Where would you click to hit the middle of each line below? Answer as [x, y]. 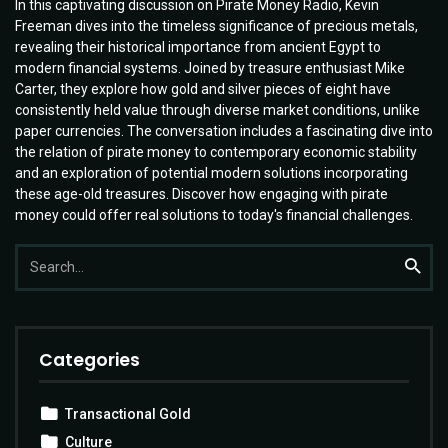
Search [34, 251]
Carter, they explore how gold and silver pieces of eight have [203, 89]
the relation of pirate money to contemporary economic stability [216, 152]
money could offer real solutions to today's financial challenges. [214, 215]
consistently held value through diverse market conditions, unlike [217, 110]
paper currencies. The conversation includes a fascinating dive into [224, 131]
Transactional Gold [128, 414]
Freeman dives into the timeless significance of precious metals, [216, 26]
